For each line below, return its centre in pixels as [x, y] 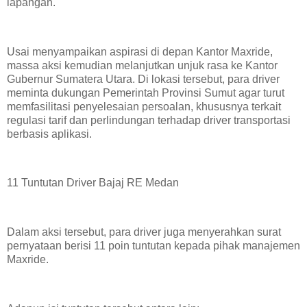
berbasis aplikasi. [49, 134]
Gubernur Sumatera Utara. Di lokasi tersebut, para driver [143, 79]
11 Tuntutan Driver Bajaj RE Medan [93, 183]
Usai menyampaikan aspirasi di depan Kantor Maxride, [140, 51]
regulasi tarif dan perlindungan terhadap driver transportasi [149, 120]
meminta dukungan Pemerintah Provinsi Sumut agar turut [146, 93]
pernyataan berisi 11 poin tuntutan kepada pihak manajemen [153, 246]
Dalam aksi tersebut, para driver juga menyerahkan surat [144, 232]
